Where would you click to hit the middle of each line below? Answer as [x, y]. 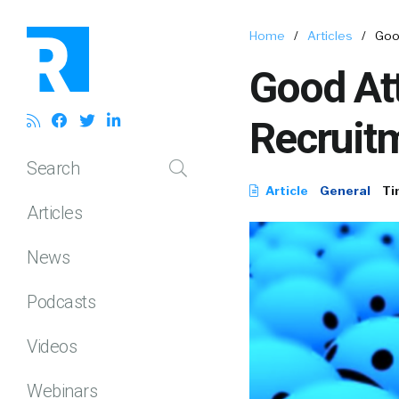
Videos [52, 346]
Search [53, 168]
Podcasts [61, 301]
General [345, 191]
